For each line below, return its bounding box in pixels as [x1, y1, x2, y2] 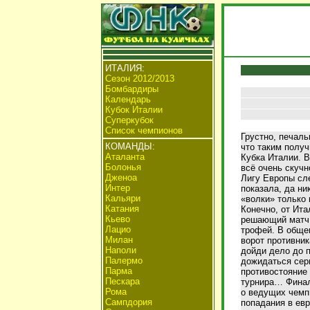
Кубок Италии [104, 104, 163, 115]
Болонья [104, 162, 141, 172]
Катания [104, 203, 139, 214]
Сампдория [104, 297, 152, 307]
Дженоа [104, 172, 137, 183]
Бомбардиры [104, 84, 158, 94]
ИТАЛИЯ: [104, 63, 145, 73]
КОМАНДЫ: [104, 141, 155, 152]
